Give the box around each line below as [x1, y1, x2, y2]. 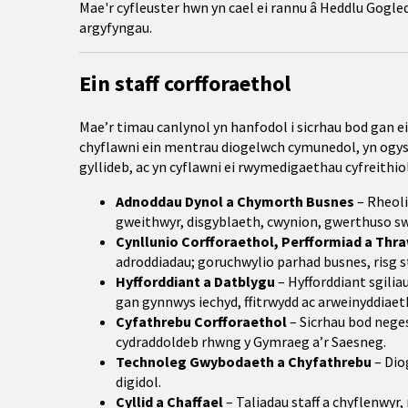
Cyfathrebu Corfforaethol [116, 312, 287, 331]
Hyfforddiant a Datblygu [116, 272, 275, 291]
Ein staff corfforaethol [79, 69, 291, 97]
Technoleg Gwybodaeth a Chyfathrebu [116, 352, 372, 371]
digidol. [116, 372, 161, 391]
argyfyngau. [79, 18, 152, 36]
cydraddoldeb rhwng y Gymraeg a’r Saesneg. [116, 332, 386, 351]
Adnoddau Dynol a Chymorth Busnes [116, 192, 354, 210]
